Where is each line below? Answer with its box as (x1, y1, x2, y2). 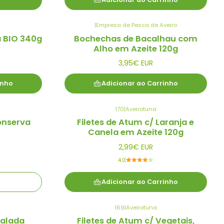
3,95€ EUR (118, 58, 153, 68)
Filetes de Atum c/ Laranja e (77, 116, 194, 128)
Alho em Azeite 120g (93, 42, 178, 54)
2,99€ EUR (118, 141, 153, 152)
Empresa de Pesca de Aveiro (95, 21, 177, 29)
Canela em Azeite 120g (87, 126, 183, 138)
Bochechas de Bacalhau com (73, 32, 197, 44)
